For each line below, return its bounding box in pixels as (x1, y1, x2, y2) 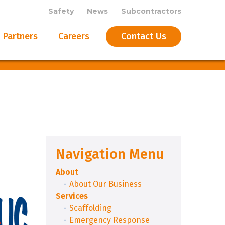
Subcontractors (121, 7, 181, 16)
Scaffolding (69, 203, 111, 213)
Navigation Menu (56, 146, 164, 162)
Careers (58, 31, 89, 42)
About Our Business (69, 179, 142, 189)
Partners (3, 31, 38, 42)
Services (56, 191, 88, 201)
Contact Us (121, 31, 166, 42)
